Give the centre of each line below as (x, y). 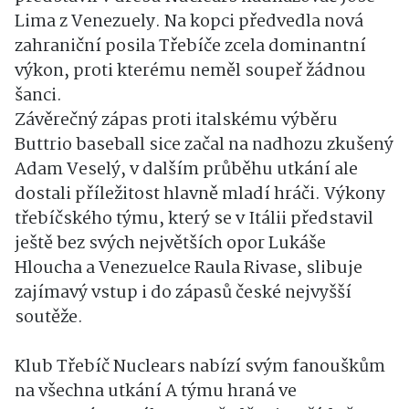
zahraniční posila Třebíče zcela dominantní (190, 46)
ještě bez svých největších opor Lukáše (170, 243)
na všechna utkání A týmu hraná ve (156, 391)
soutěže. (49, 317)
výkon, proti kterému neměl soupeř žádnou (190, 71)
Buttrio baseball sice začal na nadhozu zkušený (204, 145)
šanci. (38, 95)
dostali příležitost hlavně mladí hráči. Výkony (200, 194)
